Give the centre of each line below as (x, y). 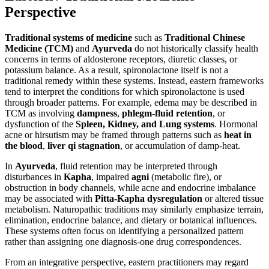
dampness (97, 113)
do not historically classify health (195, 48)
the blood (24, 145)
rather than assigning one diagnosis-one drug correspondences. (123, 241)
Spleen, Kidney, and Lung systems (145, 124)
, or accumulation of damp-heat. (180, 145)
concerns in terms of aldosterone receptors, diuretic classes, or (121, 59)
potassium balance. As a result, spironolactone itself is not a (116, 70)
